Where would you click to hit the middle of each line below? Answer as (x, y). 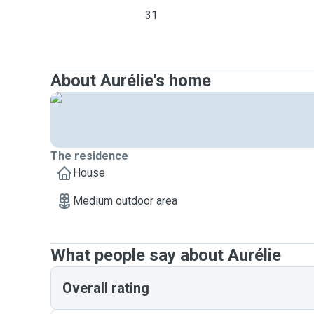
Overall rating (106, 288)
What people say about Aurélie (166, 255)
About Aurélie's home (131, 81)
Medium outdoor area (125, 201)
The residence (89, 156)
